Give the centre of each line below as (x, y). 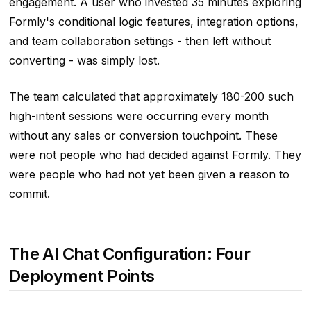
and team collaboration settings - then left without (140, 41)
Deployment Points (82, 276)
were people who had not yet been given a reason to (149, 175)
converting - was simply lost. (84, 61)
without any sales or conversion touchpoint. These (143, 136)
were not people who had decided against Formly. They (155, 155)
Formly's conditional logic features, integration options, (153, 22)
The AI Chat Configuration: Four (129, 254)
